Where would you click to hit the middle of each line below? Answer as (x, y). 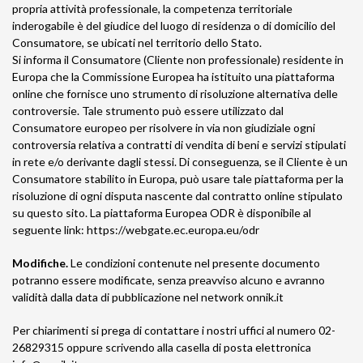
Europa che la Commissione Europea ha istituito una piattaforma (173, 77)
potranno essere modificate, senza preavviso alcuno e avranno (169, 280)
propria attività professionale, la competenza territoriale (152, 9)
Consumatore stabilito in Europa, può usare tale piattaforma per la (178, 179)
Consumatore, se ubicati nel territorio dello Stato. (137, 43)
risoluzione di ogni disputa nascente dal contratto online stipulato (177, 196)
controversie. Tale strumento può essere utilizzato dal (148, 111)
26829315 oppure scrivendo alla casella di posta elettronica (162, 347)
